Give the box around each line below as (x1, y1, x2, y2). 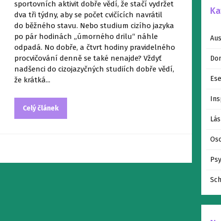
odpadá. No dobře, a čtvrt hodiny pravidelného (14, 43, 175, 52)
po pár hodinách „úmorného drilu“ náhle (14, 32, 158, 41)
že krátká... (14, 75, 50, 84)
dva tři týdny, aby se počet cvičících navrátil (14, 10, 162, 19)
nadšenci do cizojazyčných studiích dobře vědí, (14, 65, 174, 74)
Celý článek (22, 104, 59, 112)
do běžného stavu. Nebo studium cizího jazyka (14, 21, 174, 30)
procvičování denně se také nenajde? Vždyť (14, 54, 161, 63)
